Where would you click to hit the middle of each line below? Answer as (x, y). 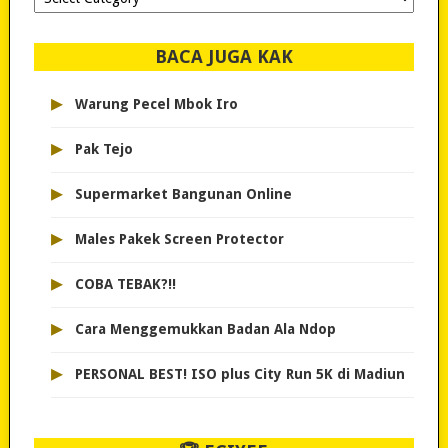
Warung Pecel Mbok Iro (156, 104)
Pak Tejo (103, 149)
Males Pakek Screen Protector (179, 239)
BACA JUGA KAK (223, 57)
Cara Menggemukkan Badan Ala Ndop (205, 329)
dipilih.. (54, 12)
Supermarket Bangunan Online (183, 194)
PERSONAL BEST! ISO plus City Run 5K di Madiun (239, 374)
